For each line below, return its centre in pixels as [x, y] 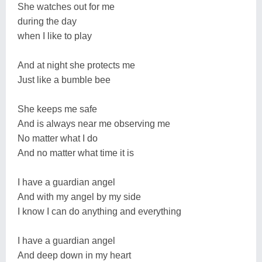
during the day [47, 21]
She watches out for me [66, 6]
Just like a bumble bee [64, 80]
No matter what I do [58, 138]
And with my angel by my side [79, 196]
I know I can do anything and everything [99, 211]
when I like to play [55, 36]
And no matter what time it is [76, 153]
